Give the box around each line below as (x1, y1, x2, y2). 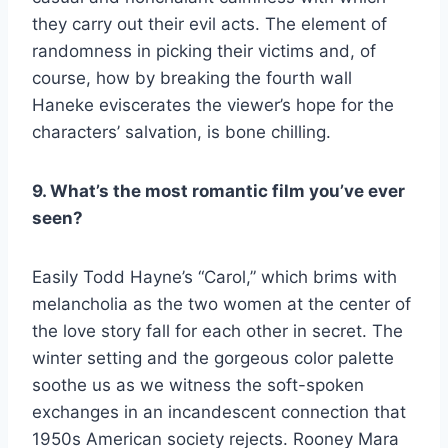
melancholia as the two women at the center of (32, 293, 411, 314)
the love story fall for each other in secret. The (32, 320, 403, 341)
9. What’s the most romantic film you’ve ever (32, 180, 405, 201)
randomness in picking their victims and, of (32, 40, 376, 61)
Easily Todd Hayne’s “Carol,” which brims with (32, 266, 397, 287)
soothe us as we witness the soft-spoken (32, 374, 364, 395)
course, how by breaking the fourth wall (32, 67, 352, 88)
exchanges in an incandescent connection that (32, 401, 406, 422)
